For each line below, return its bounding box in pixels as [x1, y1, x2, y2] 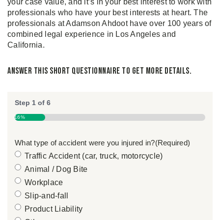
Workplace [25, 178, 63, 187]
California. [7, 41, 45, 49]
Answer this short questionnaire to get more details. [7, 66, 192, 76]
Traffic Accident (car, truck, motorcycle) [25, 152, 163, 160]
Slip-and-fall [25, 192, 69, 200]
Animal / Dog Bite [25, 165, 88, 173]
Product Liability [25, 205, 83, 213]
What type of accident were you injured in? [15, 138, 155, 147]
